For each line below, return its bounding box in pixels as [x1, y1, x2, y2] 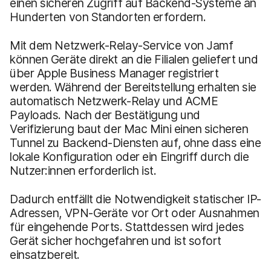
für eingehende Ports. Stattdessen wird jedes [10, 219, 244, 234]
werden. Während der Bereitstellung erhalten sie [10, 79, 256, 94]
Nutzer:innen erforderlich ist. [10, 163, 157, 178]
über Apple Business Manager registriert [10, 65, 219, 80]
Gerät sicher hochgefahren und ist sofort [10, 233, 222, 248]
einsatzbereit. [10, 247, 80, 262]
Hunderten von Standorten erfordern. [10, 9, 206, 24]
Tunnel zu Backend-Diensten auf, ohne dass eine [10, 135, 261, 150]
